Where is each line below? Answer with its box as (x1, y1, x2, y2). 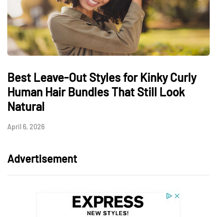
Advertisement (7, 152, 77, 165)
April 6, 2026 (7, 123, 45, 131)
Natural (7, 99, 45, 114)
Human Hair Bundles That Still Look (7, 85, 185, 99)
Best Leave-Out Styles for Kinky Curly (7, 70, 196, 85)
